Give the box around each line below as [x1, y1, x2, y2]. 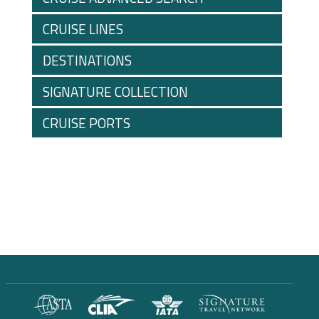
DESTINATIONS [43, 50, 132, 70]
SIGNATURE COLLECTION [43, 81, 188, 102]
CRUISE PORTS [43, 113, 130, 133]
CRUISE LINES [43, 19, 123, 39]
